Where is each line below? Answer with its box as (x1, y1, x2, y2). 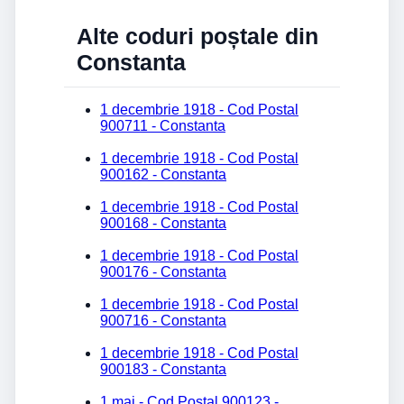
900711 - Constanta (100, 118, 225, 134)
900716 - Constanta (100, 313, 226, 329)
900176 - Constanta (100, 264, 226, 280)
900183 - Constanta (100, 362, 226, 378)
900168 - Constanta (100, 216, 226, 232)
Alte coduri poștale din (77, 23, 318, 50)
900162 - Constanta (100, 167, 226, 183)
